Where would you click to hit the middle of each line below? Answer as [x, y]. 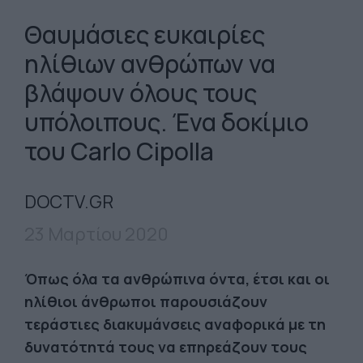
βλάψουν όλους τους [141, 93]
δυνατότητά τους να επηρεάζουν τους [166, 347]
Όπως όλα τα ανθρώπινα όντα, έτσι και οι [177, 279]
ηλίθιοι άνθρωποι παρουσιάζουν [146, 301]
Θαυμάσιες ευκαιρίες [145, 34]
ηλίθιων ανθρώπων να [150, 64]
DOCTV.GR [69, 202]
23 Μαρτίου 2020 [96, 234]
